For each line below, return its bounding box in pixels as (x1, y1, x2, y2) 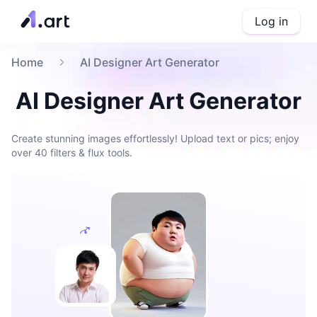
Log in (255, 14, 288, 28)
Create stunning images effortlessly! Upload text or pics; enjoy (11, 132, 299, 144)
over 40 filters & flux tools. (11, 146, 132, 158)
